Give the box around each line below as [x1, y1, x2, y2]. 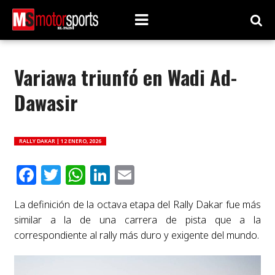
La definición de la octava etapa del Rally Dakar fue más [14, 198, 261, 211]
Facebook [36, 161, 128, 188]
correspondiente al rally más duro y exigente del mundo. [14, 228, 259, 242]
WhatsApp [85, 161, 184, 188]
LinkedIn [109, 161, 194, 188]
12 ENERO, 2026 [60, 137, 101, 145]
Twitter [60, 161, 130, 188]
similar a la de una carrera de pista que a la [14, 213, 261, 227]
